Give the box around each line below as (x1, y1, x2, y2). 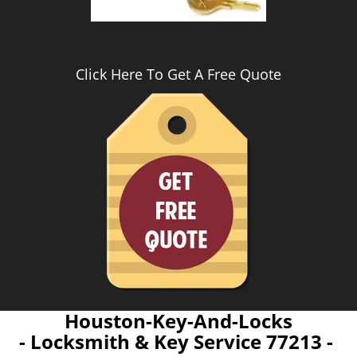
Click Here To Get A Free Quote (76, 65, 281, 84)
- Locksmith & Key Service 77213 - (19, 328, 338, 355)
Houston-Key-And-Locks (65, 308, 292, 334)
